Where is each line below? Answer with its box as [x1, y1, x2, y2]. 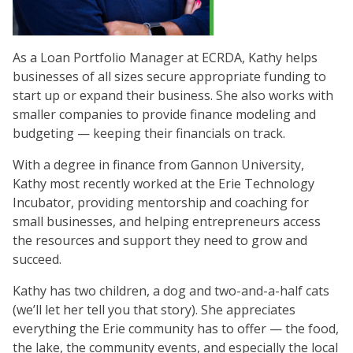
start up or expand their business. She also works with [13, 86, 333, 104]
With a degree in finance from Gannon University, [13, 155, 304, 173]
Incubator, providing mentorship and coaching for [13, 193, 309, 211]
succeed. [13, 250, 61, 268]
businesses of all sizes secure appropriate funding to [13, 67, 326, 85]
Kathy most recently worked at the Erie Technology [13, 174, 314, 192]
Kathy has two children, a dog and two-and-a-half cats [13, 281, 329, 299]
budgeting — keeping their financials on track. [13, 124, 285, 142]
